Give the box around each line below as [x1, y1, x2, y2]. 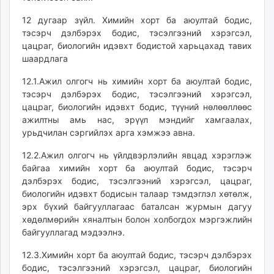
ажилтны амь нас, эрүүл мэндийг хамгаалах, [22, 114, 252, 125]
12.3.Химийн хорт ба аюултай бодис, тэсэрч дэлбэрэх [22, 250, 252, 260]
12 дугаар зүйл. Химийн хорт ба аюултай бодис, [22, 15, 252, 25]
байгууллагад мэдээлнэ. [22, 227, 125, 237]
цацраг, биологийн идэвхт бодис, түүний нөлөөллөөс [22, 102, 252, 112]
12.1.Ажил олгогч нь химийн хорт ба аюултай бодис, [22, 76, 252, 86]
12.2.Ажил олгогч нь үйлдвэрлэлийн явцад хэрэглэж [22, 150, 252, 160]
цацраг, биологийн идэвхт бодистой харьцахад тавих [22, 40, 252, 51]
